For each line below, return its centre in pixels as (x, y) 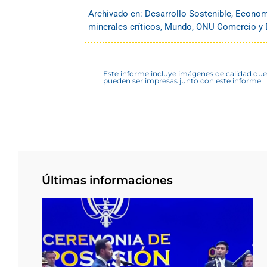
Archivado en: (117, 13)
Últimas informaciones (107, 180)
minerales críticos (124, 27)
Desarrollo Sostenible (188, 13)
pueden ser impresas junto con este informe (182, 80)
